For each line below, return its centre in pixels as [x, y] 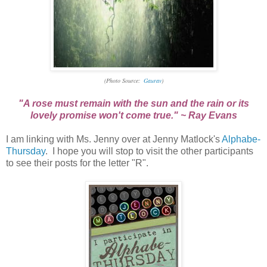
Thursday [26, 151]
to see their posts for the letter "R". [77, 163]
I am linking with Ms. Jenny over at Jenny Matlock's [114, 139]
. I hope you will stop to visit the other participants [149, 151]
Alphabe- [241, 139]
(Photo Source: [124, 81]
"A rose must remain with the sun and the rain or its [133, 104]
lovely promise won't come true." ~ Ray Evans [133, 116]
